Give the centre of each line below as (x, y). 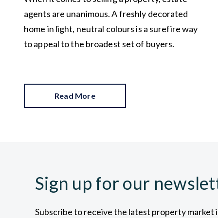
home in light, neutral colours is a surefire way (111, 28)
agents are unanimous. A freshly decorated (106, 13)
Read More (75, 95)
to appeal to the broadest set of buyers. (100, 44)
